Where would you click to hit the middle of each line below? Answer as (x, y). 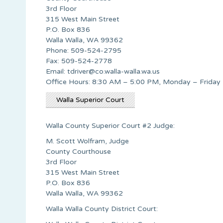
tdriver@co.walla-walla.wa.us (113, 71)
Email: (56, 71)
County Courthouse (78, 151)
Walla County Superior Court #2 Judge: (110, 125)
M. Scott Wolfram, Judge (87, 141)
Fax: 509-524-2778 (79, 61)
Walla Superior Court (90, 100)
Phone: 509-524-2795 (84, 50)
